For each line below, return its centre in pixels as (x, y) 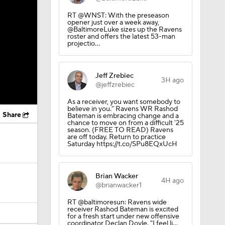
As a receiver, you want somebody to (124, 102)
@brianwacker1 (118, 185)
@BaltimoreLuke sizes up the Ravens (124, 30)
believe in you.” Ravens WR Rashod (122, 109)
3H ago (172, 80)
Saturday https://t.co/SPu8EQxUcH (122, 144)
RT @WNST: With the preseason (118, 16)
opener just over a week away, (113, 23)
